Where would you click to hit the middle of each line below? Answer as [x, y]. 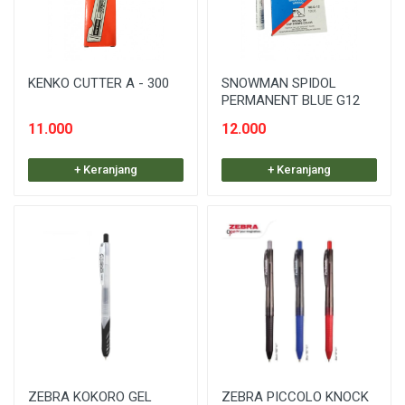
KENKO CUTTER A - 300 [99, 83]
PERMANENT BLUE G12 [291, 100]
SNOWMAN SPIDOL [279, 83]
